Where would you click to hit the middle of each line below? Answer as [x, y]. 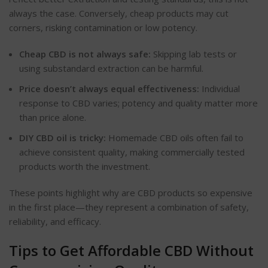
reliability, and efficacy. [55, 221]
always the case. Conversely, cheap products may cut [119, 13]
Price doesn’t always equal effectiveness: [109, 88]
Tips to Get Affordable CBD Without [131, 250]
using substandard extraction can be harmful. [111, 68]
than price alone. [53, 117]
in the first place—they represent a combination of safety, [129, 207]
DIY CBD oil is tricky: [63, 137]
